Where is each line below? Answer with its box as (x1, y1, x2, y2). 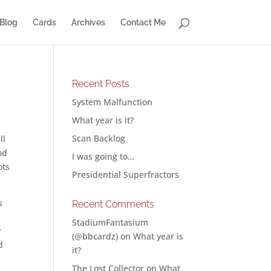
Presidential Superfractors (72, 169, 180, 180)
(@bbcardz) (72, 230, 119, 242)
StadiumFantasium (72, 217, 149, 228)
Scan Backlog (72, 132, 126, 144)
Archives (71, 18, 105, 27)
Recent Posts (72, 78, 130, 90)
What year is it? (72, 114, 134, 126)
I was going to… (72, 151, 135, 162)
